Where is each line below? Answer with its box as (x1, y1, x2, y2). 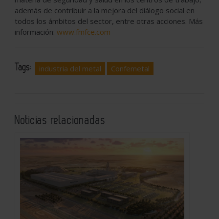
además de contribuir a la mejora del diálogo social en (15, 5, 195, 15)
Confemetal (111, 64, 150, 73)
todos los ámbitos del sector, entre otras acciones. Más (15, 16, 203, 26)
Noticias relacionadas (15, 115, 106, 126)
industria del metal (39, 64, 101, 73)
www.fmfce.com (57, 27, 110, 37)
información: (15, 27, 57, 37)
